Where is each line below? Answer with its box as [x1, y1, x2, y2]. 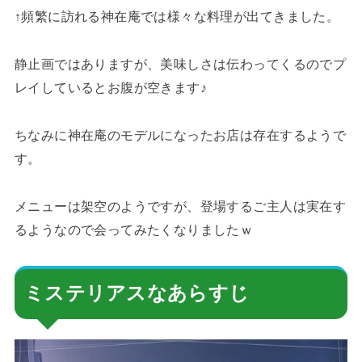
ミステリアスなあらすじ [23, 282, 250, 305]
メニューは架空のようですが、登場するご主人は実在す [14, 199, 347, 214]
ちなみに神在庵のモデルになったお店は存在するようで [14, 128, 347, 143]
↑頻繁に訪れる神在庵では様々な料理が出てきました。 [14, 9, 340, 24]
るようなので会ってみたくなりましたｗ [14, 222, 254, 238]
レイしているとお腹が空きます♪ [14, 80, 208, 95]
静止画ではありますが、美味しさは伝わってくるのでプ [14, 57, 347, 72]
